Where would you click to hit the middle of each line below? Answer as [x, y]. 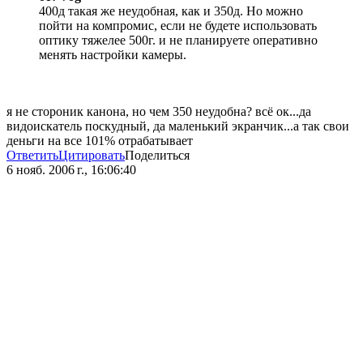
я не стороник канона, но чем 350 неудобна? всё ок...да [159, 112]
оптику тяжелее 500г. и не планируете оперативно [178, 41]
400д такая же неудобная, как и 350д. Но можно [171, 11]
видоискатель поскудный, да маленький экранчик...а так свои [178, 126]
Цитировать [92, 156]
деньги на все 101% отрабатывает [100, 141]
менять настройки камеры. [113, 55]
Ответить [32, 156]
